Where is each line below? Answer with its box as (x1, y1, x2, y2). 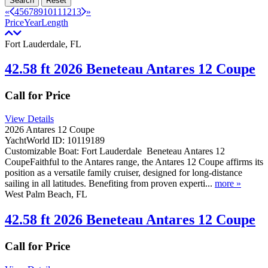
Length (41, 17, 68, 28)
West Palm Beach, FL (5, 189, 87, 200)
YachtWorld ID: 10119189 (5, 135, 105, 146)
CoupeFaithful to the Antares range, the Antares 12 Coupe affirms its (5, 157, 263, 167)
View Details (5, 114, 54, 124)
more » (215, 178, 241, 189)
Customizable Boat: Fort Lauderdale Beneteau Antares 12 (5, 146, 225, 157)
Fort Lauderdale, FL (5, 38, 81, 49)
